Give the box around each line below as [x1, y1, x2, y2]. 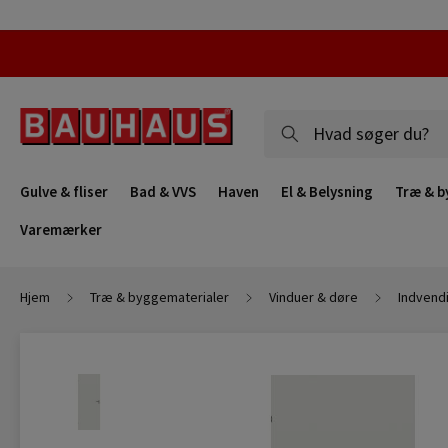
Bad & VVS [130, 182, 196, 201]
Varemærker [20, 220, 102, 239]
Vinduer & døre [269, 288, 358, 306]
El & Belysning [281, 182, 373, 201]
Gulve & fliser [20, 182, 108, 201]
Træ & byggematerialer [90, 288, 229, 306]
